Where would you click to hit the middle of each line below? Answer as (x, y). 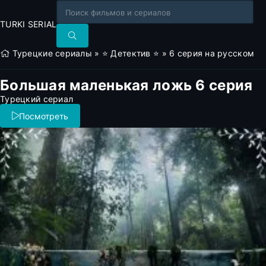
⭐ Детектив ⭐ (131, 53)
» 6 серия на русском (207, 53)
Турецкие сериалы (52, 53)
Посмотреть (44, 116)
